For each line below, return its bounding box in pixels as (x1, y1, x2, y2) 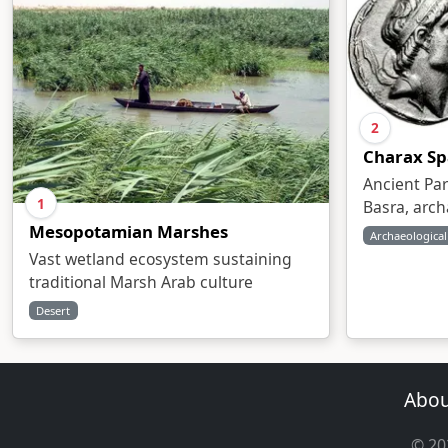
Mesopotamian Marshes (29, 220, 228, 243)
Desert (36, 303, 71, 318)
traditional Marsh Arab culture (29, 271, 253, 293)
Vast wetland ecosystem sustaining (29, 248, 292, 270)
